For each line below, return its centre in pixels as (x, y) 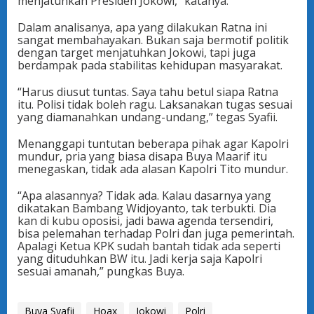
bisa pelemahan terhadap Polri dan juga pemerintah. (156, 233)
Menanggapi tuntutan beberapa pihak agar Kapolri (153, 144)
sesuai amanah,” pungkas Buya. (101, 271)
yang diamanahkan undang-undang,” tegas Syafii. (148, 117)
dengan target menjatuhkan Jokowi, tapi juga (137, 53)
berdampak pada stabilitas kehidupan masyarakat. (150, 65)
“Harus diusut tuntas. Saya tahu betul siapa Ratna (148, 92)
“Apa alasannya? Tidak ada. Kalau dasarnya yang (144, 196)
